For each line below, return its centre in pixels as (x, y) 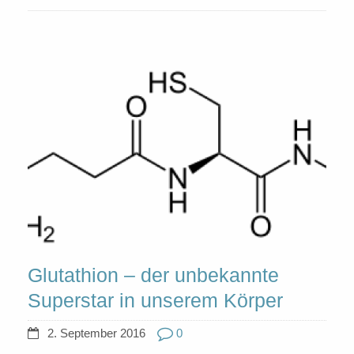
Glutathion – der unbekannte (153, 275)
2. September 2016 (96, 333)
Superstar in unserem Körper (155, 300)
